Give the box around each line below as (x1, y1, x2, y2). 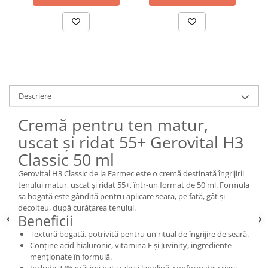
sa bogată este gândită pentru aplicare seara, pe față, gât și (18, 190, 225, 202)
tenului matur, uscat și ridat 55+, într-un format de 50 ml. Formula (18, 179, 249, 190)
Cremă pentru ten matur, (18, 113, 208, 136)
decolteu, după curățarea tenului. (18, 202, 136, 213)
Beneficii (18, 211, 73, 230)
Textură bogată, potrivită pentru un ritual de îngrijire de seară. (30, 228, 249, 239)
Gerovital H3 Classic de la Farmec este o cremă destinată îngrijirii (18, 167, 244, 179)
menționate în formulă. (30, 251, 112, 262)
